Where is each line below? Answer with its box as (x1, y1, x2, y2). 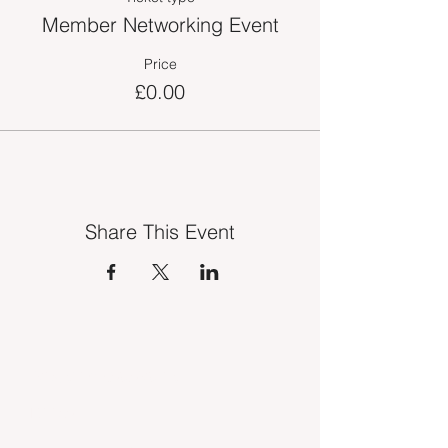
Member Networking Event (41, 12, 279, 37)
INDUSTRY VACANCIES (30, 368, 180, 386)
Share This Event (85, 219, 235, 244)
